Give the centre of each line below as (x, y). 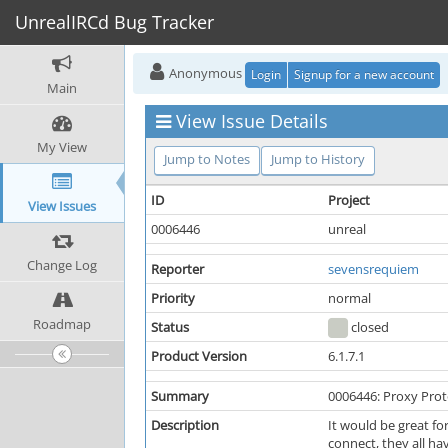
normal (349, 298)
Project (349, 200)
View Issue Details (252, 121)
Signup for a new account (364, 74)
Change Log (62, 265)
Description (185, 425)
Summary (180, 396)
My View (62, 147)
